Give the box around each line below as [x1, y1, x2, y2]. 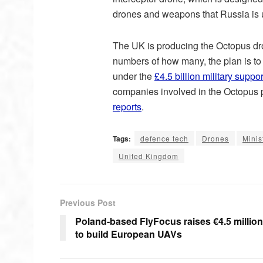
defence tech [140, 133, 188, 144]
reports [113, 100, 141, 114]
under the [113, 69, 154, 83]
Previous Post [60, 197, 116, 209]
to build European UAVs [75, 227, 182, 241]
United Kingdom [119, 151, 178, 161]
